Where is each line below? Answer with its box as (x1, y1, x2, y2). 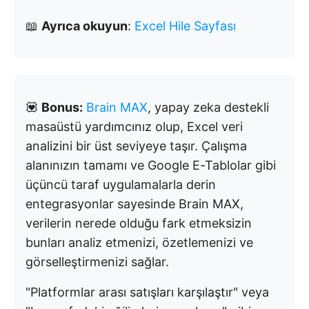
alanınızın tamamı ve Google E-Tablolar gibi (26, 157, 276, 172)
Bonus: (41, 99, 83, 114)
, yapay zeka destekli (148, 99, 269, 114)
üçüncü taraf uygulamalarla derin (26, 177, 216, 192)
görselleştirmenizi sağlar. (26, 254, 169, 269)
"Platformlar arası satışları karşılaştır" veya (26, 284, 269, 299)
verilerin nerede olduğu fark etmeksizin (26, 215, 252, 230)
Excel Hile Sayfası (134, 18, 236, 33)
